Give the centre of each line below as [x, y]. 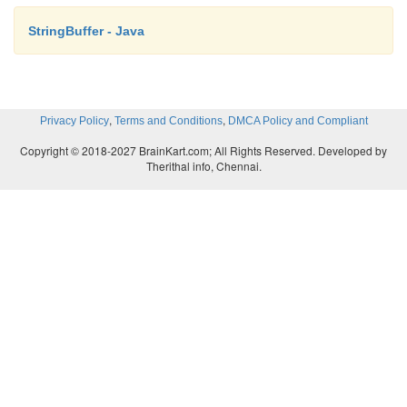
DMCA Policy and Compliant [298, 120]
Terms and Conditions [168, 120]
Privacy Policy [74, 120]
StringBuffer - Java [86, 30]
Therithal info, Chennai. [203, 165]
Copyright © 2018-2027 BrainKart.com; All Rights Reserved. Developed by [203, 150]
